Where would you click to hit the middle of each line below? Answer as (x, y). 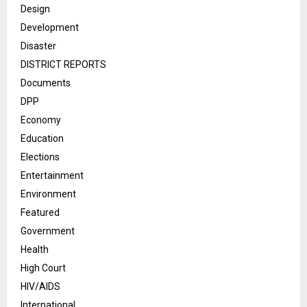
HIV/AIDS (40, 287)
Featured (40, 213)
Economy (41, 120)
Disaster (38, 46)
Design (35, 9)
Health (35, 250)
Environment (48, 194)
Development (50, 28)
